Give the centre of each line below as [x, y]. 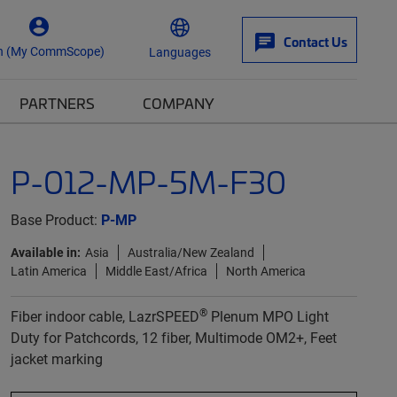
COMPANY [179, 103]
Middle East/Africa [156, 271]
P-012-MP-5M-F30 [148, 181]
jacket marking [56, 358]
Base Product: [55, 219]
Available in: [45, 252]
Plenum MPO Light [268, 316]
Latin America [48, 271]
